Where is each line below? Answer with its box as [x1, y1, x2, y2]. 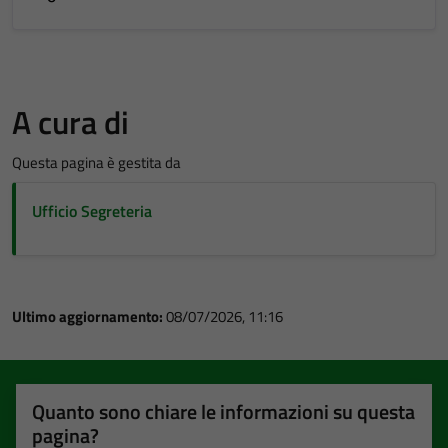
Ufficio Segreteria [32, 198, 152, 223]
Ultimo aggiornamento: [12, 304, 166, 328]
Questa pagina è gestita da [12, 150, 181, 174]
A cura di [12, 97, 129, 146]
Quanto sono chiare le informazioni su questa [32, 395, 415, 427]
